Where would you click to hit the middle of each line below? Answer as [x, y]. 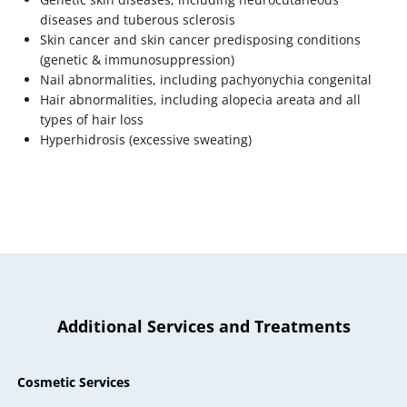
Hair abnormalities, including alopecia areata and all [200, 99]
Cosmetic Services [74, 382]
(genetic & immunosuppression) [139, 59]
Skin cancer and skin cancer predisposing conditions [200, 39]
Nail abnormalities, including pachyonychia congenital [208, 79]
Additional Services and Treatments [203, 326]
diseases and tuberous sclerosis [139, 19]
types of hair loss [92, 119]
